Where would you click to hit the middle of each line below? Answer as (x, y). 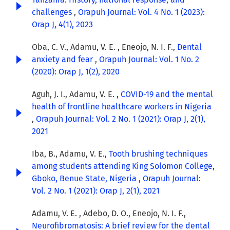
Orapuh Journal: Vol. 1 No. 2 (149, 60)
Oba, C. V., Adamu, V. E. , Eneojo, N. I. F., (104, 47)
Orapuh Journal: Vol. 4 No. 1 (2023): (141, 12)
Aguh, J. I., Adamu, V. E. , (76, 94)
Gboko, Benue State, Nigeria (85, 179)
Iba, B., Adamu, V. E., (70, 154)
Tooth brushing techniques (158, 154)
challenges (53, 12)
